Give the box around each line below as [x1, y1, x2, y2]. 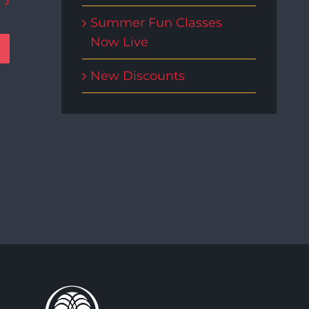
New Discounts [90, 68, 185, 83]
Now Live [90, 34, 148, 50]
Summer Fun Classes [90, 14, 222, 30]
